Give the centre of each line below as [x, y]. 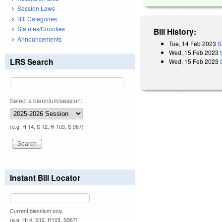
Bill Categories [37, 18]
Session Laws [36, 8]
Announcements [39, 39]
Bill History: [175, 31]
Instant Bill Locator [45, 177]
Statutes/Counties [41, 29]
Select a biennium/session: [46, 100]
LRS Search [32, 61]
